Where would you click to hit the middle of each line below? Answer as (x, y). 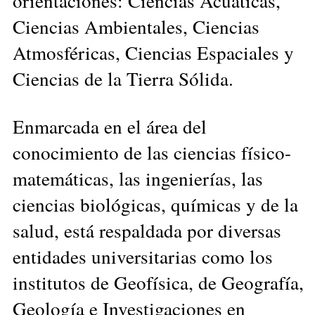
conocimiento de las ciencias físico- (152, 152)
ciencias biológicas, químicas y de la (155, 204)
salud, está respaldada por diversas (147, 230)
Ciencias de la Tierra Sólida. (123, 78)
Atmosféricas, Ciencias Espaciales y (153, 52)
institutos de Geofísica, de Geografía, (158, 282)
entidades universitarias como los (143, 256)
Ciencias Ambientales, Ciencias (136, 26)
